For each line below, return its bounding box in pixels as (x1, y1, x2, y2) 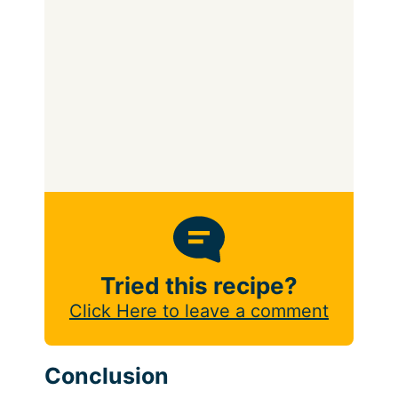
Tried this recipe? (100, 272, 298, 300)
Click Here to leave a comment (69, 300, 329, 322)
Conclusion (44, 362, 169, 389)
